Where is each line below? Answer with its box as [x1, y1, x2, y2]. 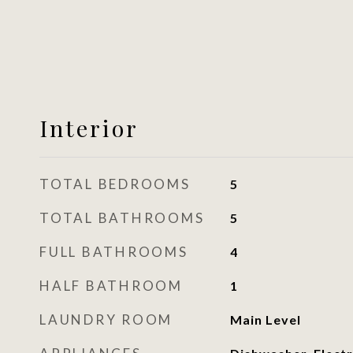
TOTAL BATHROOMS [39, 210, 205, 226]
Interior [39, 113, 139, 143]
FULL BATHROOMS [39, 243, 188, 260]
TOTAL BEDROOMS [39, 176, 191, 192]
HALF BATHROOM [39, 277, 183, 294]
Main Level [229, 312, 301, 327]
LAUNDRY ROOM [39, 311, 173, 328]
